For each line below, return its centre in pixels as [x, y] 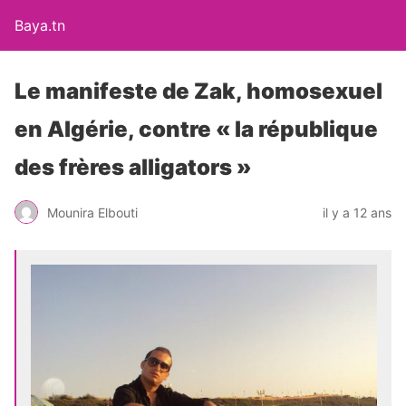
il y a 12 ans [357, 212]
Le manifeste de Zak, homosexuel [198, 91]
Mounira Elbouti [92, 212]
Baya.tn [40, 25]
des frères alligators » [133, 167]
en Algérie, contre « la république [196, 129]
